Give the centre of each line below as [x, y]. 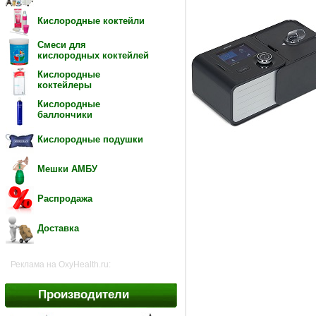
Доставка [58, 228]
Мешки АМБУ [67, 169]
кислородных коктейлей [93, 55]
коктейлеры [65, 85]
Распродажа [65, 199]
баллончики [65, 115]
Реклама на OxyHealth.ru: [61, 265]
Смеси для [62, 45]
